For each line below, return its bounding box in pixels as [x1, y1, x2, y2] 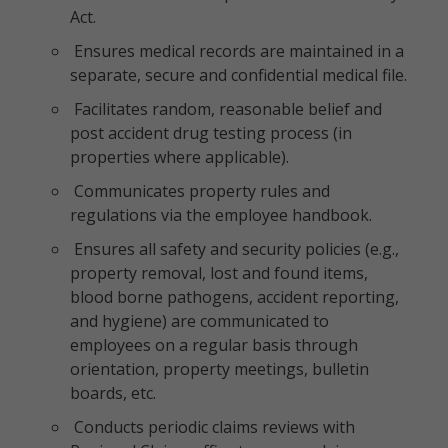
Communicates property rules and [70, 180, 330, 202]
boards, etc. [70, 382, 156, 404]
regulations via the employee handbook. [70, 204, 372, 226]
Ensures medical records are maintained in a [70, 40, 404, 62]
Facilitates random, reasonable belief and [70, 98, 382, 120]
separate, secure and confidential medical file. [70, 64, 407, 86]
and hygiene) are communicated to [70, 310, 329, 332]
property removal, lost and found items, [70, 262, 368, 284]
